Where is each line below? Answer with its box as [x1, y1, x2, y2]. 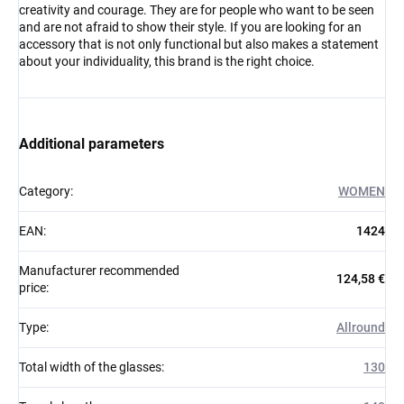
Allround [336, 320, 385, 335]
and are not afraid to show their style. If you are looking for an [19, 20, 362, 35]
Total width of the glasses [19, 360, 161, 375]
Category [19, 184, 70, 199]
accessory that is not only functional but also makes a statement [19, 37, 379, 52]
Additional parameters [19, 135, 164, 153]
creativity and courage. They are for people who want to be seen [19, 3, 374, 18]
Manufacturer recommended [19, 263, 179, 279]
